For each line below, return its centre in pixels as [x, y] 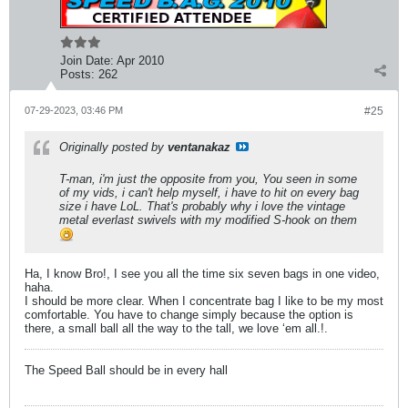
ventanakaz [199, 147]
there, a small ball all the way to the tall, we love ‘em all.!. [176, 328]
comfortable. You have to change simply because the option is [189, 315]
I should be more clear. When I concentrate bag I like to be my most [204, 301]
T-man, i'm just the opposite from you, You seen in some [208, 179]
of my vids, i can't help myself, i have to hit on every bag [209, 193]
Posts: [77, 74]
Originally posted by [113, 147]
